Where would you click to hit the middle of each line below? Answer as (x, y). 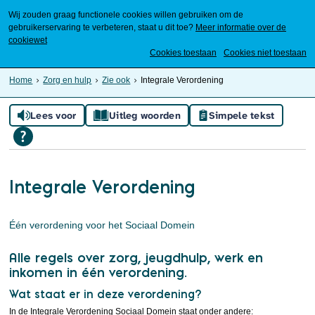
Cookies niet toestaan (265, 53)
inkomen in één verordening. (98, 272)
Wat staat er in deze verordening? (106, 294)
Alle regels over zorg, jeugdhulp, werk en (136, 258)
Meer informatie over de (241, 27)
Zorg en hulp (67, 80)
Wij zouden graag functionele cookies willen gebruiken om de (126, 15)
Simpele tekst (242, 115)
